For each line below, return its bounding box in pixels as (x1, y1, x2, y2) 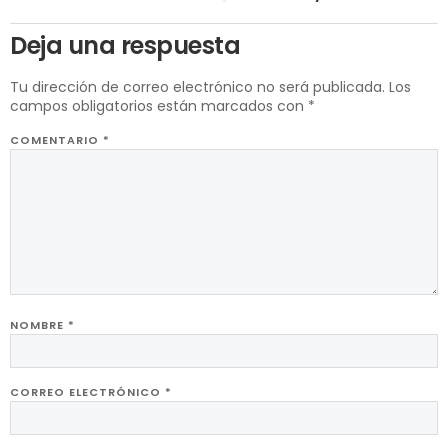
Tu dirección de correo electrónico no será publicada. (10, 76, 385, 97)
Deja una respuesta (10, 28, 240, 62)
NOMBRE (10, 316, 68, 333)
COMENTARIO (10, 132, 103, 149)
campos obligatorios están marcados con (10, 95, 308, 116)
